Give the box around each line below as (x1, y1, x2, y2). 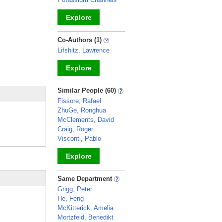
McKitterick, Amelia (57, 204, 113, 212)
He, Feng (57, 195, 84, 202)
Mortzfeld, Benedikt (57, 214, 113, 221)
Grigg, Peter (57, 185, 92, 193)
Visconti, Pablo (57, 135, 101, 142)
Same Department (57, 175, 114, 182)
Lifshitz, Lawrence (57, 47, 110, 54)
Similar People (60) (57, 87, 118, 94)
